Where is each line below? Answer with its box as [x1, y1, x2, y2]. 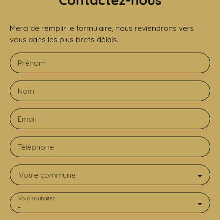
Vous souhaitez [18, 195, 55, 202]
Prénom [18, 58, 46, 68]
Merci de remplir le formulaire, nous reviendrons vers [10, 23, 194, 33]
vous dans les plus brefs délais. [10, 34, 118, 45]
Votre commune [19, 170, 76, 180]
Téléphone [18, 142, 54, 152]
